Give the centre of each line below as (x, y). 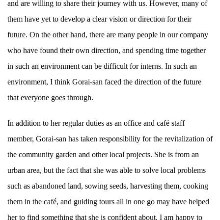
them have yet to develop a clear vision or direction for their (99, 19)
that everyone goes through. (50, 97)
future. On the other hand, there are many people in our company (108, 34)
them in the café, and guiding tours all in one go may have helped (108, 201)
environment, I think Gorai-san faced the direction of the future (104, 82)
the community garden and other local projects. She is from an (103, 154)
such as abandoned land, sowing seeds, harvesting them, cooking (108, 186)
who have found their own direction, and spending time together (107, 50)
